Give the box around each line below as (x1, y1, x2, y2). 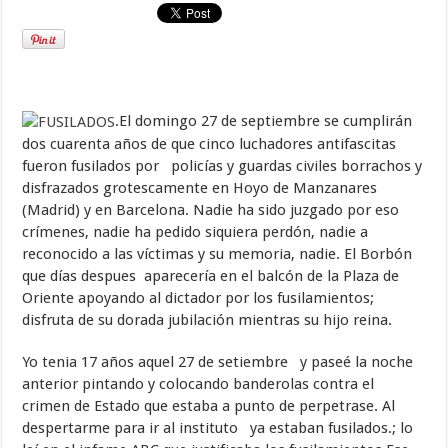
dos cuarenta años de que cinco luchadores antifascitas (22, 134, 397, 153)
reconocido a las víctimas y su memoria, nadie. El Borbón (22, 244, 413, 263)
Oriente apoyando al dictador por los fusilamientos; (22, 288, 375, 307)
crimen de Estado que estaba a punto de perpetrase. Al (22, 396, 396, 415)
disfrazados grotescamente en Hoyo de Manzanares (22, 178, 378, 197)
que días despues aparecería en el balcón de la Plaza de (22, 266, 400, 285)
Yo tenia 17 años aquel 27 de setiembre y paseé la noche (22, 352, 414, 371)
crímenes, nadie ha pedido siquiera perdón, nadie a (22, 222, 369, 241)
